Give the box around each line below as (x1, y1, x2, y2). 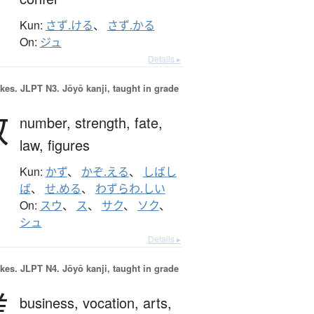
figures (47, 135, 90, 156)
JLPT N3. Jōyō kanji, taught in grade (17, 81, 179, 95)
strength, (74, 112, 135, 133)
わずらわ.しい (95, 181, 165, 197)
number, (19, 112, 75, 133)
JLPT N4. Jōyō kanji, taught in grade (17, 261, 179, 275)
